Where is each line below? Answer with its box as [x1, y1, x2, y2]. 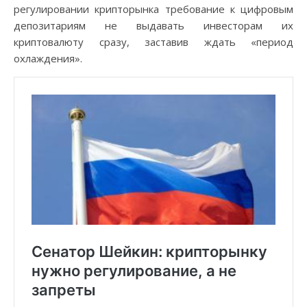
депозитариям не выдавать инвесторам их [14, 19, 293, 33]
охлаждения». [14, 51, 82, 66]
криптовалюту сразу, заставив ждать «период [14, 35, 293, 49]
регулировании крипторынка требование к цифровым [14, 2, 293, 16]
